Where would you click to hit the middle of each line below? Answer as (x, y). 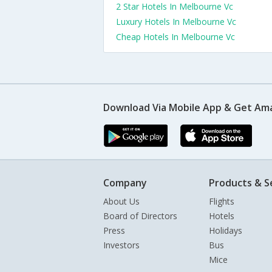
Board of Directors (140, 216)
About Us (121, 201)
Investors (121, 245)
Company (125, 183)
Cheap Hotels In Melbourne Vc (175, 37)
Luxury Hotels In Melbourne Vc (176, 22)
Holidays (226, 230)
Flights (222, 201)
